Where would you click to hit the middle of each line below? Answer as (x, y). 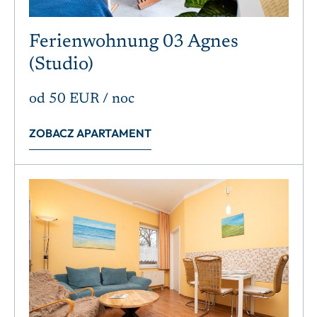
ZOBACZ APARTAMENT (90, 133)
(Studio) (61, 65)
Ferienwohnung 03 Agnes (134, 42)
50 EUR (74, 99)
